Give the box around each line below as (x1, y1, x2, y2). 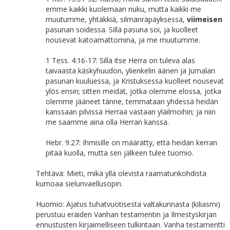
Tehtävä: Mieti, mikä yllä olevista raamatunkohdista (36, 168, 206, 178)
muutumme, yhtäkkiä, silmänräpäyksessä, (46, 14, 187, 24)
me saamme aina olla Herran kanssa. (46, 117, 169, 127)
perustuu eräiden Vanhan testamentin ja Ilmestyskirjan (36, 209, 217, 219)
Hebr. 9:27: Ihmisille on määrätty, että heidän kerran (46, 138, 217, 147)
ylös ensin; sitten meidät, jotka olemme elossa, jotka (46, 86, 221, 96)
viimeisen (187, 14, 222, 24)
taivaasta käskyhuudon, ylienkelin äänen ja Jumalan (46, 66, 215, 75)
